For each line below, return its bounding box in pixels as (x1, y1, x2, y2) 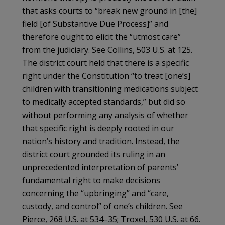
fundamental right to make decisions (22, 174, 160, 186)
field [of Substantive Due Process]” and (22, 18, 168, 29)
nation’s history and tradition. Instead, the (22, 135, 180, 147)
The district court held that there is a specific (22, 57, 189, 68)
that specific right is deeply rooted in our (22, 122, 174, 134)
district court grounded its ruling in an (22, 148, 165, 160)
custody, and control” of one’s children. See (22, 200, 183, 212)
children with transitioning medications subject (22, 83, 198, 94)
